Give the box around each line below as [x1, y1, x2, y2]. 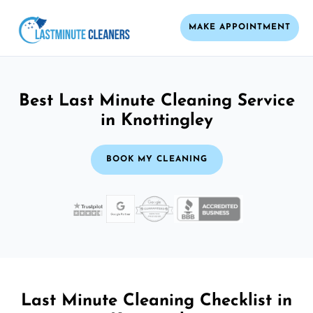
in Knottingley [100, 112, 213, 129]
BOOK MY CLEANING [105, 154, 208, 163]
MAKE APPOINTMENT [189, 23, 291, 32]
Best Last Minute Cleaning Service [18, 92, 295, 110]
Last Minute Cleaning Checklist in [21, 292, 292, 310]
